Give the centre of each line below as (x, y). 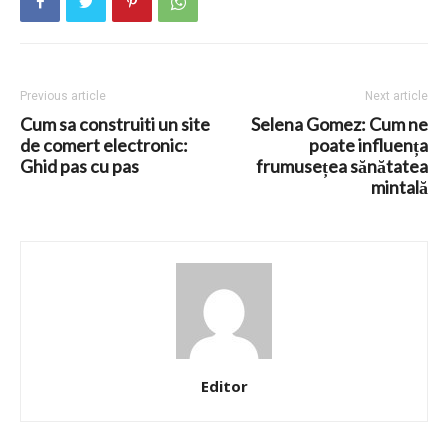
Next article (396, 96)
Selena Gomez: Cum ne (339, 124)
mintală (399, 187)
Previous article (63, 96)
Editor (224, 386)
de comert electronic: (104, 145)
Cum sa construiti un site (115, 124)
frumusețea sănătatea (342, 166)
